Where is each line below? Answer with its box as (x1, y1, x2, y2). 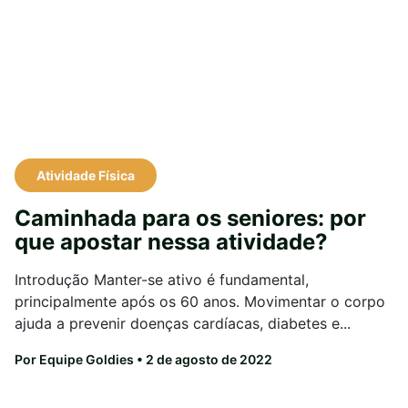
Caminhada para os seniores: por (15, 205, 366, 232)
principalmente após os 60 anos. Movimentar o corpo (15, 292, 385, 311)
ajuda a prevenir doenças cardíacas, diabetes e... (15, 314, 351, 333)
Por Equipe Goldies (15, 352, 134, 368)
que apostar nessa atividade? (15, 229, 328, 256)
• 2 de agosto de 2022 (134, 352, 272, 368)
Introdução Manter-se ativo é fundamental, (15, 270, 309, 290)
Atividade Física (36, 168, 135, 184)
